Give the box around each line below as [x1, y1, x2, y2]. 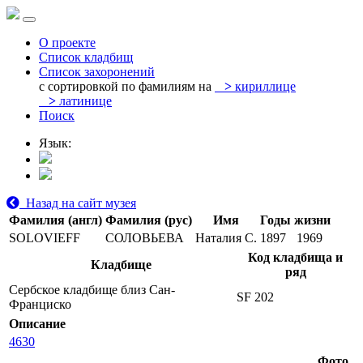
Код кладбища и [248, 250, 343, 264]
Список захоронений [39, 65, 155, 79]
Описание [9, 317, 66, 331]
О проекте [39, 36, 96, 49]
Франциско [9, 297, 71, 311]
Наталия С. [195, 231, 257, 245]
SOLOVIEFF [9, 231, 80, 245]
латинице [56, 94, 112, 108]
